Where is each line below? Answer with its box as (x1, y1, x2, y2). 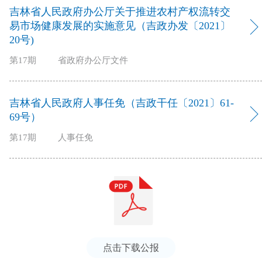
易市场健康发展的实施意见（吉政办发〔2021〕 (9, 19, 230, 32)
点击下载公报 (103, 243, 159, 253)
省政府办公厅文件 (58, 55, 128, 65)
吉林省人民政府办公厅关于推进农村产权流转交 (9, 5, 230, 18)
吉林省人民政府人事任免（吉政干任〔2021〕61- (9, 96, 234, 109)
